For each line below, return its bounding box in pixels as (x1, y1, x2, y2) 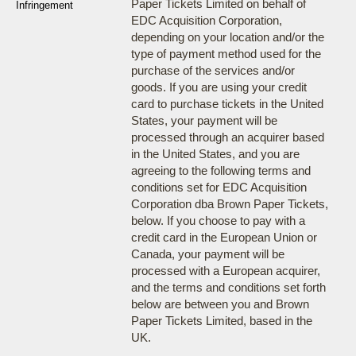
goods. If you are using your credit (130, 80, 307, 94)
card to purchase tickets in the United (130, 97, 323, 110)
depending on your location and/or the (130, 30, 324, 44)
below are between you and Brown (130, 297, 309, 311)
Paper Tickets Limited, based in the (130, 314, 312, 327)
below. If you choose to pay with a (130, 214, 305, 227)
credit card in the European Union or (130, 230, 317, 244)
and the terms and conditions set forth (130, 281, 326, 294)
